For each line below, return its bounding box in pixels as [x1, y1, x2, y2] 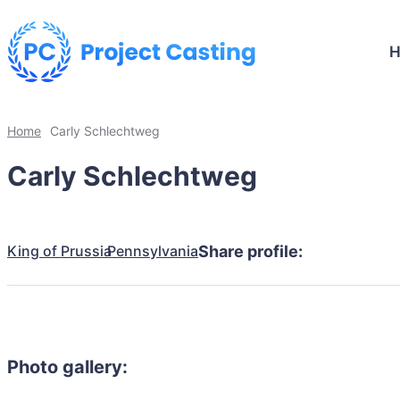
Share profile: [198, 241, 303, 261]
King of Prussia [7, 241, 112, 260]
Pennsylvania [107, 241, 198, 260]
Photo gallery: [7, 356, 128, 379]
